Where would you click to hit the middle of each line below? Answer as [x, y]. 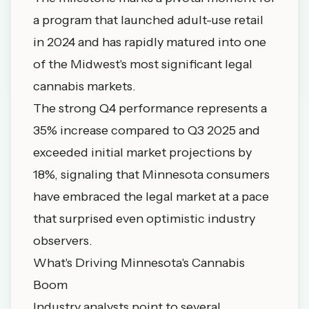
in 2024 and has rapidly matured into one [150, 42]
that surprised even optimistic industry [144, 219]
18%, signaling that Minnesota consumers [151, 175]
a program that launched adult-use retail [148, 20]
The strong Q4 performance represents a [150, 108]
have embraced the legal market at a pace [151, 197]
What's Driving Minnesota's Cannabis [139, 263]
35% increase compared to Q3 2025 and [147, 130]
